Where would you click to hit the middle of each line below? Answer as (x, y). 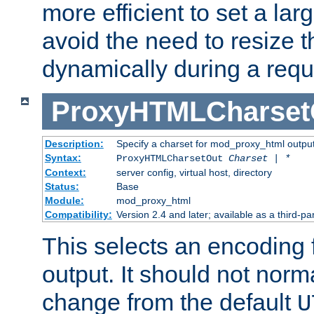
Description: (74, 144)
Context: (65, 173)
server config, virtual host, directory (194, 173)
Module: (64, 201)
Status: (62, 187)
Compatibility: (78, 215)
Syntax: (63, 158)
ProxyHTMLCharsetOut (172, 159)
